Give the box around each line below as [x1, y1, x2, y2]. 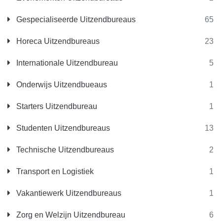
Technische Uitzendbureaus [14, 146, 114, 154]
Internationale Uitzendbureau [14, 59, 118, 67]
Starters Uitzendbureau [14, 102, 97, 110]
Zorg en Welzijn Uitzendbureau [14, 211, 125, 219]
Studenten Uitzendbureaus [14, 124, 110, 132]
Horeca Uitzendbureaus [14, 37, 100, 45]
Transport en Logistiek [14, 167, 94, 176]
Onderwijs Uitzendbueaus [14, 80, 107, 89]
